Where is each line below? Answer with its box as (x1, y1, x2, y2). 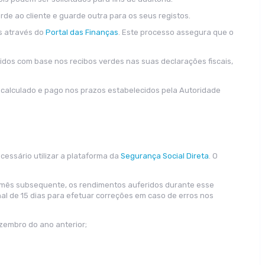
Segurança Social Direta (121, 151, 209, 160)
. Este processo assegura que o (118, 28, 234, 37)
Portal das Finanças (46, 28, 118, 37)
